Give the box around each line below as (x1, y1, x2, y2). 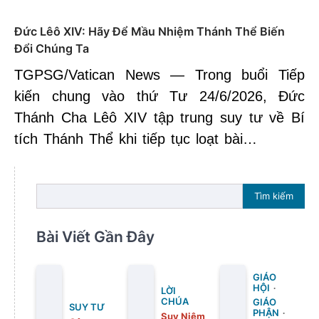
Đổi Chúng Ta (14, 41, 89, 56)
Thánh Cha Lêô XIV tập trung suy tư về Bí (14, 109, 305, 125)
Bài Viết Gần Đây (36, 227, 155, 246)
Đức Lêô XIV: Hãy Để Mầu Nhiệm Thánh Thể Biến (14, 23, 285, 38)
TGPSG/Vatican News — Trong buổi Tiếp (14, 66, 305, 83)
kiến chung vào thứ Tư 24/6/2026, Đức (14, 88, 305, 104)
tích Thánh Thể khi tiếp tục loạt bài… (14, 130, 257, 147)
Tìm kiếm (254, 190, 293, 202)
